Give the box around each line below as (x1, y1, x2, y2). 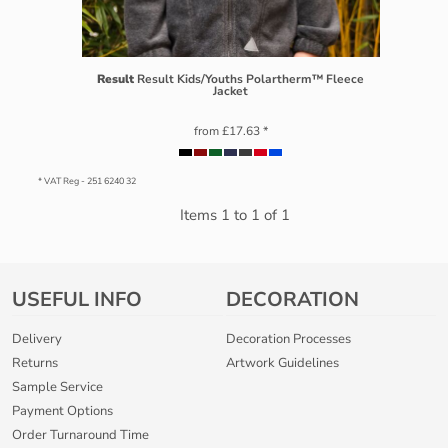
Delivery (11, 330, 62, 349)
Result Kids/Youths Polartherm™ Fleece (137, 70, 365, 87)
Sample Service (11, 378, 103, 397)
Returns (11, 354, 58, 373)
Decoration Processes (225, 330, 351, 349)
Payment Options (11, 402, 113, 421)
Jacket (213, 82, 249, 99)
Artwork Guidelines (225, 354, 339, 373)
